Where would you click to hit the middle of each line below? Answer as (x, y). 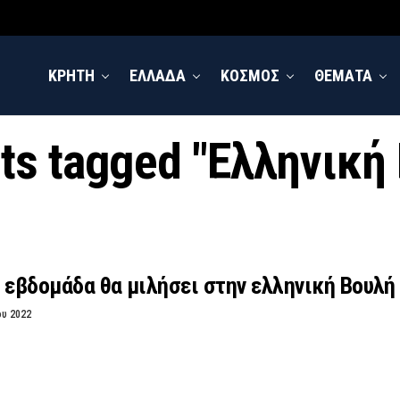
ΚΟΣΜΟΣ (250, 75)
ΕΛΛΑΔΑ (158, 75)
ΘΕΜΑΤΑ (343, 75)
